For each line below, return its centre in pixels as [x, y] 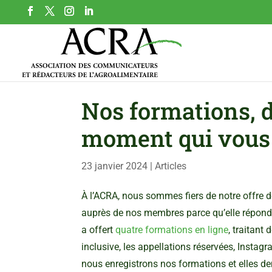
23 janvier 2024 [115, 166]
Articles [171, 166]
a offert [99, 230]
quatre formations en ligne [172, 230]
